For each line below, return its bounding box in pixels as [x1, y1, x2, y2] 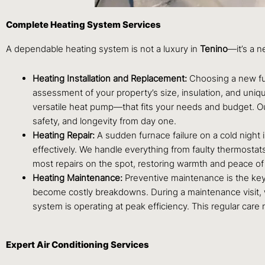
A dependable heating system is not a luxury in [6, 43, 200, 55]
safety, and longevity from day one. [33, 115, 176, 127]
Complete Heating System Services [6, 19, 161, 31]
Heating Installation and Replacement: [33, 73, 189, 85]
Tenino [200, 43, 228, 55]
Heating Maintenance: [33, 172, 125, 184]
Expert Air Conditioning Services [6, 238, 149, 250]
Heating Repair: [33, 130, 97, 141]
